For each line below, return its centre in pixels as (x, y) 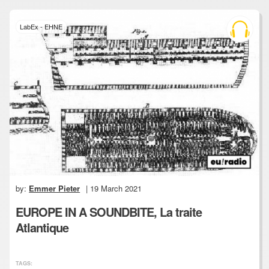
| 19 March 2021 (113, 189)
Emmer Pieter (55, 189)
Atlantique (42, 228)
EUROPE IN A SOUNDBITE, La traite (109, 212)
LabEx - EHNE (41, 27)
